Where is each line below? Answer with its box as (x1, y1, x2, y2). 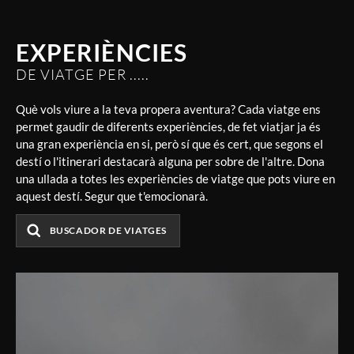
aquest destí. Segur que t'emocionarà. (16, 188, 208, 203)
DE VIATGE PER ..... (16, 66, 150, 84)
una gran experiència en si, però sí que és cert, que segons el (16, 136, 323, 151)
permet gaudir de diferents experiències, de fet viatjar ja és (16, 119, 321, 134)
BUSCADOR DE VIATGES (49, 224, 168, 236)
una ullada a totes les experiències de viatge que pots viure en (16, 171, 335, 186)
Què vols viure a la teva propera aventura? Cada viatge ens (16, 101, 321, 116)
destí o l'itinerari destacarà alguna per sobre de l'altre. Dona (16, 153, 325, 168)
